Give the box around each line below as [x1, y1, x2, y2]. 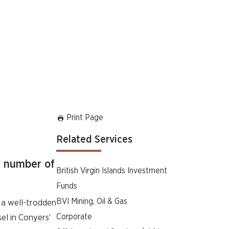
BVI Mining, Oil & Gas [56, 197, 128, 205]
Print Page [66, 113, 103, 122]
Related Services [56, 134, 133, 145]
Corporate [56, 213, 93, 221]
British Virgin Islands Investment [56, 167, 168, 175]
